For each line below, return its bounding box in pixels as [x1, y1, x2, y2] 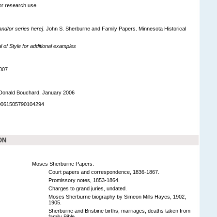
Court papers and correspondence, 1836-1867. [48, 169, 159, 175]
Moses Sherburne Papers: [32, 160, 94, 167]
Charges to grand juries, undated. [48, 185, 127, 191]
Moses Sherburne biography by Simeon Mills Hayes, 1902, [48, 193, 186, 200]
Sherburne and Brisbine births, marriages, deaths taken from [48, 207, 190, 214]
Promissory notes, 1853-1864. [48, 177, 120, 183]
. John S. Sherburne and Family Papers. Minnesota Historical [43, 25, 186, 31]
